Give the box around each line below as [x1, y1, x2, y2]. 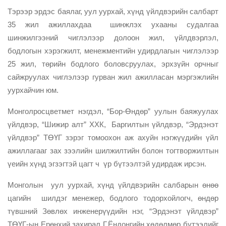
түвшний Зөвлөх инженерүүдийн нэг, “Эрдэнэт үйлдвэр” [8, 206, 218, 215]
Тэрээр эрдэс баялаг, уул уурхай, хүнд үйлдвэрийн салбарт [8, 7, 218, 16]
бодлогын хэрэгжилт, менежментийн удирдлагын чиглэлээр [8, 46, 218, 55]
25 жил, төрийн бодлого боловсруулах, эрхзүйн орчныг [8, 59, 218, 68]
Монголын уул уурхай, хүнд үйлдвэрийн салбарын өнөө [8, 180, 218, 189]
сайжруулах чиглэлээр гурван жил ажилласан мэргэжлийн [8, 72, 218, 81]
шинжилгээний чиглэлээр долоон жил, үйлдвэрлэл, [8, 33, 218, 42]
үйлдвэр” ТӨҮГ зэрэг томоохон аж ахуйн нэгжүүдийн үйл [8, 133, 218, 142]
